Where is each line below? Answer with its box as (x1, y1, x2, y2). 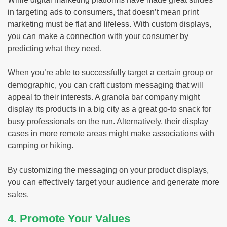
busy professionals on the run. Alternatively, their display (8, 117, 208, 126)
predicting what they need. (8, 44, 102, 53)
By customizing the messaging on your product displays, (8, 165, 209, 174)
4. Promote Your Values (8, 212, 130, 225)
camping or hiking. (8, 141, 73, 150)
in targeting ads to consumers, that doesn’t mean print (8, 7, 199, 16)
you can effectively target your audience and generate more (8, 177, 219, 186)
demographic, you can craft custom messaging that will (8, 80, 203, 89)
